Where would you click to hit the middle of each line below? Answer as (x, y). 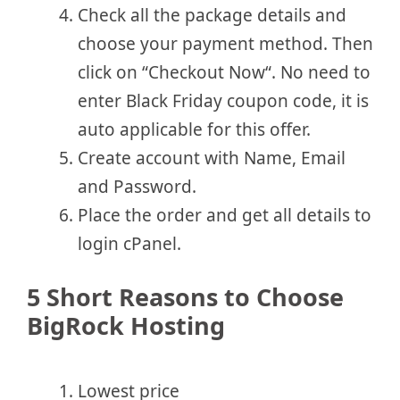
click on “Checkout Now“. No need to (224, 72)
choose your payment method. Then (225, 43)
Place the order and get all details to (225, 215)
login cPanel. (129, 243)
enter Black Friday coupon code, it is (223, 100)
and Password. (137, 186)
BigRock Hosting (126, 326)
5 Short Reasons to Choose (185, 297)
